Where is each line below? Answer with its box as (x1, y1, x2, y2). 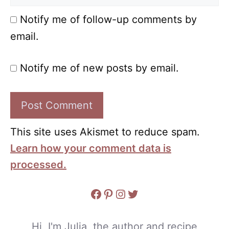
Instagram (114, 186, 175, 201)
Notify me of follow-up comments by (20, 13, 197, 26)
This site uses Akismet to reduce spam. (10, 126, 200, 139)
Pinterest (102, 186, 155, 201)
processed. (10, 158, 66, 171)
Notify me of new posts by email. (20, 62, 179, 75)
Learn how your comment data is (10, 142, 171, 155)
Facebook (89, 186, 148, 201)
